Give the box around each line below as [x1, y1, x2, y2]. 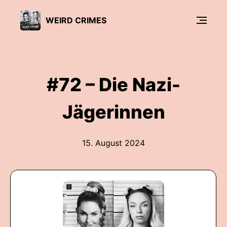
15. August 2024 [82, 138, 145, 148]
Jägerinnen [62, 101, 165, 123]
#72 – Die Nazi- [47, 73, 180, 96]
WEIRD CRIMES [46, 15, 106, 25]
